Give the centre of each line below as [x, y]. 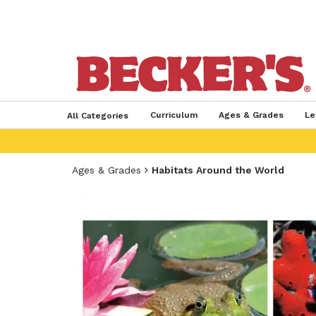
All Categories [97, 116]
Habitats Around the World [218, 170]
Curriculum [174, 115]
